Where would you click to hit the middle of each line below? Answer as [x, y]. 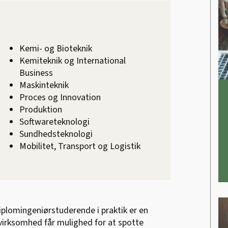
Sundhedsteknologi [56, 134]
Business [36, 73]
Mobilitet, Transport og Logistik [80, 147]
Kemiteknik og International [73, 61]
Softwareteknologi [54, 122]
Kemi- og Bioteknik [56, 49]
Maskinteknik [44, 85]
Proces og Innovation [60, 98]
